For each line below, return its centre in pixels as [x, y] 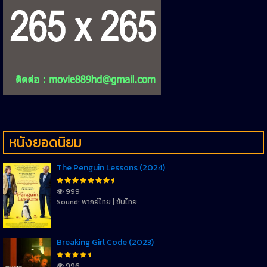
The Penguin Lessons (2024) [111, 167]
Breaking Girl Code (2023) [105, 242]
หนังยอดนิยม [45, 142]
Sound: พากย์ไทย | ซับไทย [97, 202]
